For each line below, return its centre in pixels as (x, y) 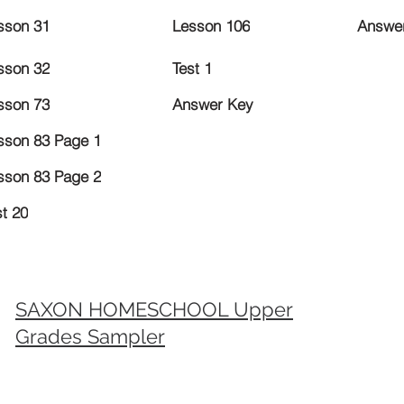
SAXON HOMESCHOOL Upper (154, 309)
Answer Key (213, 105)
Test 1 (192, 69)
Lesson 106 (211, 26)
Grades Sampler (90, 336)
